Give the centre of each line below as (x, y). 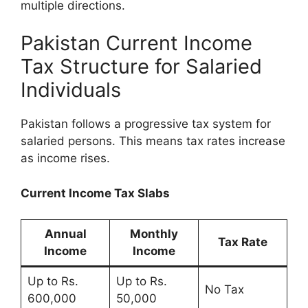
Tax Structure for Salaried (141, 67)
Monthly (154, 234)
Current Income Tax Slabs (95, 193)
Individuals (71, 90)
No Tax (224, 290)
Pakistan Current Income (136, 43)
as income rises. (65, 158)
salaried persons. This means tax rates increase (153, 141)
